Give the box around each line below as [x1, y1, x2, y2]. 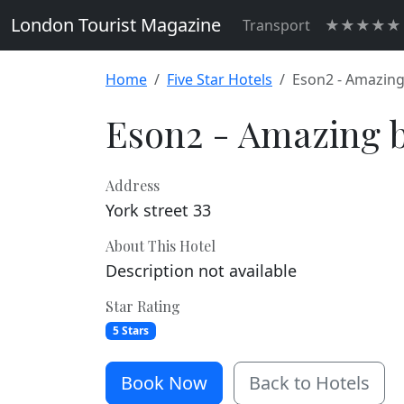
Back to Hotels [249, 371, 370, 396]
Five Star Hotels [167, 69, 272, 89]
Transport [243, 15, 310, 35]
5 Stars [112, 323, 149, 338]
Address [106, 176, 160, 195]
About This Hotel [106, 236, 216, 255]
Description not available [106, 260, 297, 281]
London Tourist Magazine [11, 13, 221, 37]
